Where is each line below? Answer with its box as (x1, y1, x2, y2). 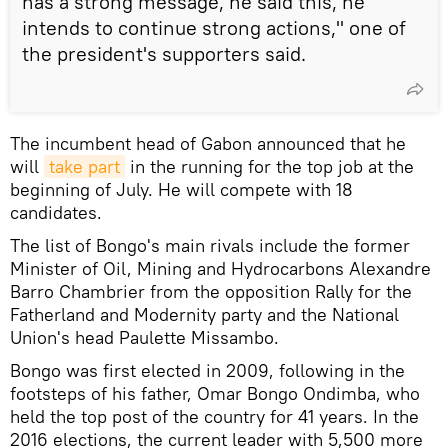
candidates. (10, 200, 102, 224)
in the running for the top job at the (125, 154, 414, 178)
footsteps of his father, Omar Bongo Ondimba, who (10, 381, 420, 405)
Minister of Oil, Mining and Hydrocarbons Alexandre (10, 256, 431, 280)
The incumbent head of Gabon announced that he (10, 131, 406, 155)
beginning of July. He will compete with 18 (10, 177, 353, 201)
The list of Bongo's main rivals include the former (10, 233, 410, 257)
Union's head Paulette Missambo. (10, 325, 279, 349)
